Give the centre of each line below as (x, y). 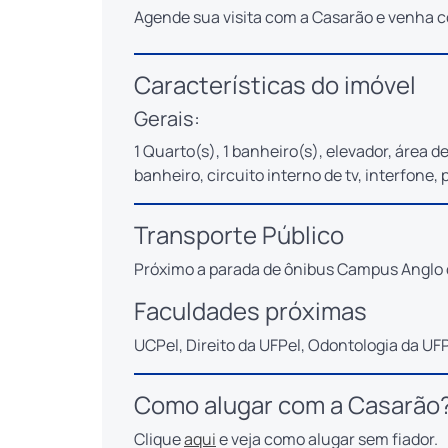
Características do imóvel (275, 84)
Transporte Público (239, 234)
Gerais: (167, 118)
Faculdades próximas (250, 310)
